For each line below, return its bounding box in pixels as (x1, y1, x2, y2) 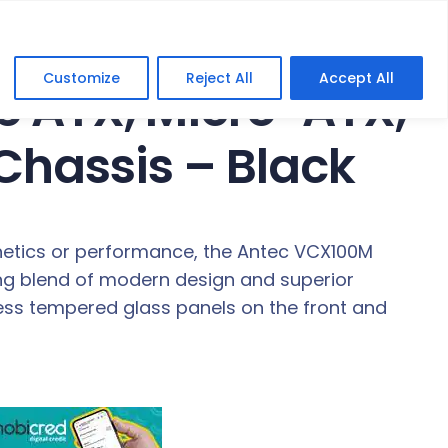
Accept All (319, 67, 394, 88)
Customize (43, 67, 120, 88)
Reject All (186, 67, 253, 88)
